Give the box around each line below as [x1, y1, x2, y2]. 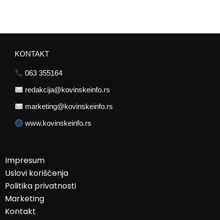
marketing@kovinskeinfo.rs [25, 103, 113, 111]
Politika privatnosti [5, 180, 76, 192]
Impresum [5, 155, 45, 166]
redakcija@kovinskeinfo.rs [25, 86, 110, 94]
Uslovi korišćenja [5, 167, 68, 179]
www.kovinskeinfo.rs [25, 119, 91, 128]
